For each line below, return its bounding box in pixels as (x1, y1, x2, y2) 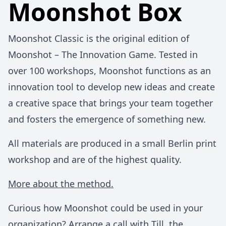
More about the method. (8, 178, 114, 190)
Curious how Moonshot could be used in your (8, 202, 203, 214)
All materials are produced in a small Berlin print (8, 137, 216, 149)
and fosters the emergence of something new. (8, 113, 206, 125)
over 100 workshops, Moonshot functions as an (8, 65, 211, 77)
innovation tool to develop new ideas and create (8, 81, 215, 93)
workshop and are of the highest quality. (8, 153, 182, 165)
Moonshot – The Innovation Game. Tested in (8, 48, 198, 61)
